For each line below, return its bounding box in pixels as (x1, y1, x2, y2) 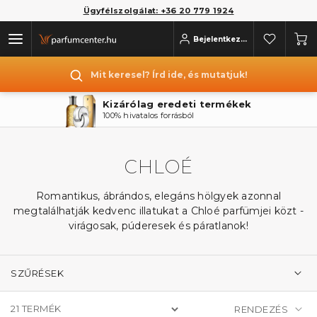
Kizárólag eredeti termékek (15, 98, 165, 110)
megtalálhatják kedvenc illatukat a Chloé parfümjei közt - (13, 204, 304, 217)
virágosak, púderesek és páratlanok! (69, 219, 248, 232)
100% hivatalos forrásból (15, 110, 107, 120)
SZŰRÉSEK (11, 267, 64, 279)
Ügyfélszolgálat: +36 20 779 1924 (83, 6, 234, 16)
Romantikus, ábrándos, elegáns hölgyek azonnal (35, 190, 282, 202)
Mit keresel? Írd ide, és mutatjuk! (91, 69, 248, 80)
